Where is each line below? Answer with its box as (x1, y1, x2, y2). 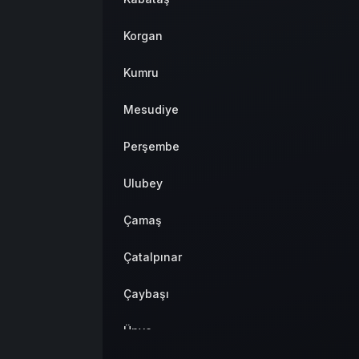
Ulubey (123, 175, 163, 190)
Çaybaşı (123, 286, 169, 301)
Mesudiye (123, 102, 179, 116)
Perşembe (123, 139, 179, 153)
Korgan (123, 28, 163, 42)
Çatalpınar (123, 249, 182, 264)
